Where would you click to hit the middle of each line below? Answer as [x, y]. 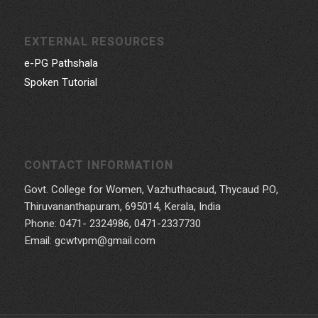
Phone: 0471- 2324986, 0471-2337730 [112, 224]
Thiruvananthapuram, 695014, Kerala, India [122, 207]
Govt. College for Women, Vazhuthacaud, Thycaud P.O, [151, 190]
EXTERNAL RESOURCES [94, 42]
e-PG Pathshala [61, 64]
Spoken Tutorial [60, 83]
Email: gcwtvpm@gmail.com [89, 241]
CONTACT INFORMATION [98, 166]
